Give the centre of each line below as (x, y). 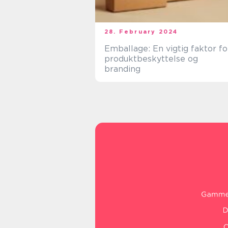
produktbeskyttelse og (151, 59)
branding (122, 69)
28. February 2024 (141, 32)
